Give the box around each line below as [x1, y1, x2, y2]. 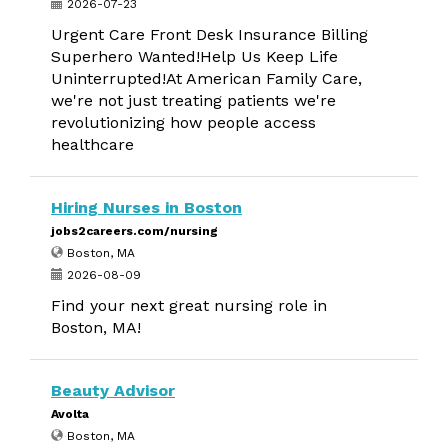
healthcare [51, 135, 134, 154]
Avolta [51, 407, 89, 421]
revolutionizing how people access [51, 113, 316, 132]
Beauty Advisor [51, 381, 175, 400]
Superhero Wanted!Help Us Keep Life [51, 47, 338, 66]
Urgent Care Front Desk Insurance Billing [51, 25, 368, 44]
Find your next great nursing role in [51, 296, 327, 315]
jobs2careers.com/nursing [51, 224, 218, 238]
